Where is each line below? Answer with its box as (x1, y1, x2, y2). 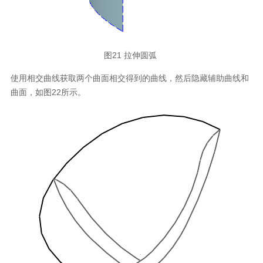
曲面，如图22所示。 (10, 87, 88, 97)
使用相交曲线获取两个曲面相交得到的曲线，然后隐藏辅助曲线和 (10, 73, 249, 83)
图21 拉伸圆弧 (104, 50, 159, 60)
